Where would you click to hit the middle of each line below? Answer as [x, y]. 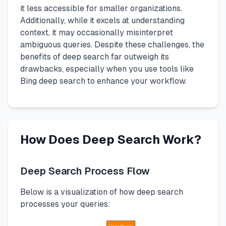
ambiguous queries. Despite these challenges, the [112, 45]
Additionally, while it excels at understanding [102, 20]
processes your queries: [65, 204]
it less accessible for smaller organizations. [101, 8]
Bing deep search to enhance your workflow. [103, 81]
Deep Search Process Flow [85, 171]
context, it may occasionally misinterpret [97, 33]
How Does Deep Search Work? [111, 139]
